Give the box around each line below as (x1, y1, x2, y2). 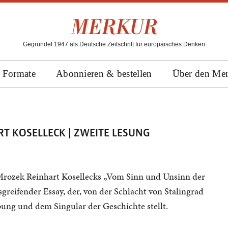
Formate (2, 68, 36, 79)
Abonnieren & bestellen (55, 68, 152, 79)
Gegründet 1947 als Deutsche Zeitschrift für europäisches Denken (23, 41, 205, 48)
